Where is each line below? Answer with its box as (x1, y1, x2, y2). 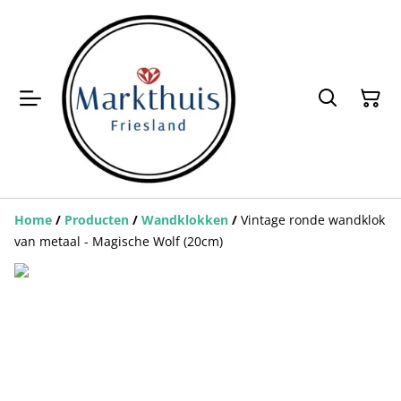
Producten (64, 210, 129, 228)
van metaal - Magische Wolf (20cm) (14, 232, 223, 250)
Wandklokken (141, 210, 228, 228)
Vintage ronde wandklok (241, 210, 385, 228)
